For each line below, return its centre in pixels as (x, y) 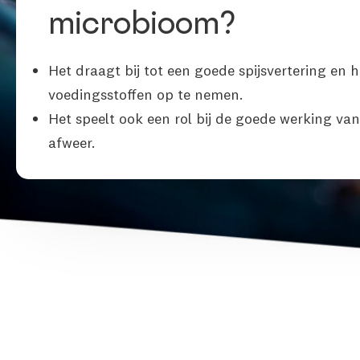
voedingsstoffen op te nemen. (146, 94)
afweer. (72, 143)
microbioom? (142, 27)
